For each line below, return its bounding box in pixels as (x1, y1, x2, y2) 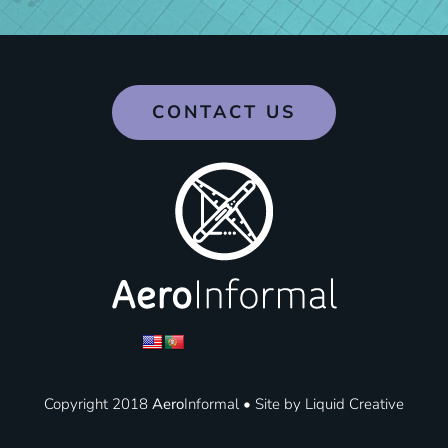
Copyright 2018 (44, 393, 152, 414)
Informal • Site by (184, 393, 305, 414)
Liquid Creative (305, 393, 404, 414)
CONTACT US (152, 99, 296, 124)
